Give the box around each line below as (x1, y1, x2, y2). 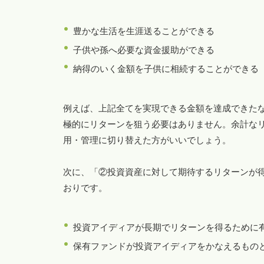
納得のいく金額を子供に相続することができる (73, 63, 259, 74)
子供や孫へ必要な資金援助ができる (73, 44, 214, 55)
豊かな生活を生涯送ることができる (73, 25, 214, 36)
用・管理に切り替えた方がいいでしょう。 (63, 134, 231, 145)
